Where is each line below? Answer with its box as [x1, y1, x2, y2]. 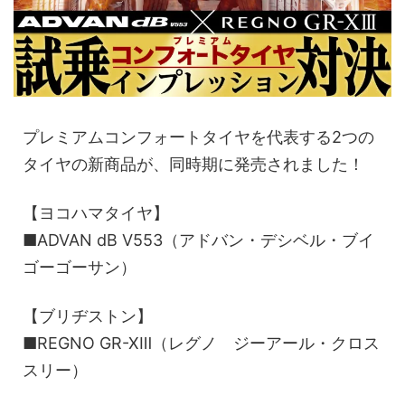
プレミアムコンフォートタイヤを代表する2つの [23, 127, 374, 147]
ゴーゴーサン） [23, 258, 137, 278]
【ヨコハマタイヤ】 [23, 203, 169, 223]
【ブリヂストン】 [23, 306, 153, 326]
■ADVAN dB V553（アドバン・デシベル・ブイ [23, 231, 374, 250]
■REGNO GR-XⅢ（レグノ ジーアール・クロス [23, 334, 380, 353]
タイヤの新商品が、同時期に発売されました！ [23, 155, 364, 174]
